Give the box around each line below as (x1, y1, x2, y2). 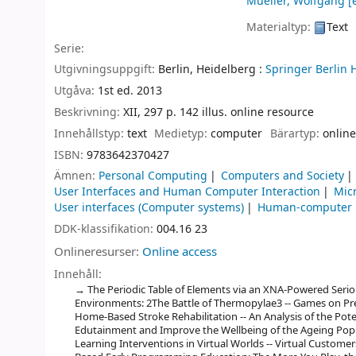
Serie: (54, 40, 84, 57)
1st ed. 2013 (98, 83, 162, 100)
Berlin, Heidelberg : (158, 61, 262, 79)
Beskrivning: (54, 103, 123, 121)
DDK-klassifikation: (54, 221, 157, 238)
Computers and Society (221, 168, 345, 185)
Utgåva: (54, 83, 98, 100)
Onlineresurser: (54, 242, 142, 261)
